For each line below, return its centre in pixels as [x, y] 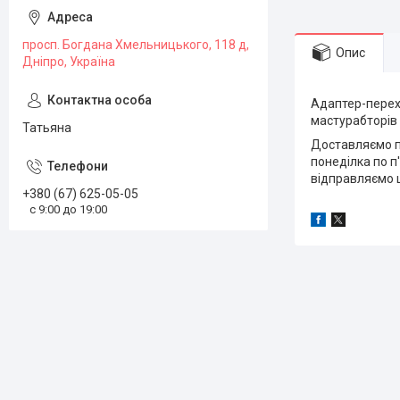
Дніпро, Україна [69, 62]
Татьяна [47, 128]
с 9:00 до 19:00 [68, 209]
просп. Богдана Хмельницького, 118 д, [136, 45]
